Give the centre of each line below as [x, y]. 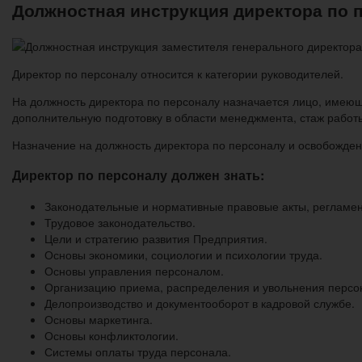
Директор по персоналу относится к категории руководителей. [178, 74]
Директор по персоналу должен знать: [138, 175]
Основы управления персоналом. [134, 270]
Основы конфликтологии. [112, 335]
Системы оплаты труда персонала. [138, 351]
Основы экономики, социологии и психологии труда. [183, 254]
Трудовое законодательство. [120, 222]
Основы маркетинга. [99, 319]
